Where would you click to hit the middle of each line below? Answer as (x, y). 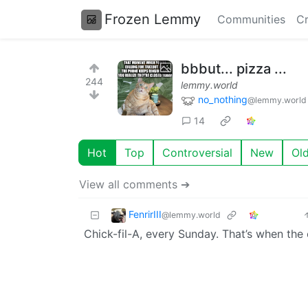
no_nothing (223, 99)
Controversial (197, 152)
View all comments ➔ (134, 184)
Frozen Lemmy (153, 19)
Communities (251, 19)
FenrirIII (145, 214)
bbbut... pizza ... (234, 69)
